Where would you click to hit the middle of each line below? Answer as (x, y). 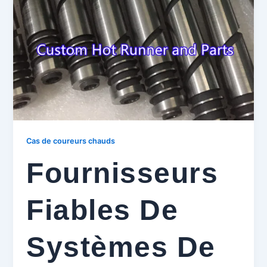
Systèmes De (121, 247)
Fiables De (103, 210)
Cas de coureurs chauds (71, 141)
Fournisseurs (122, 173)
